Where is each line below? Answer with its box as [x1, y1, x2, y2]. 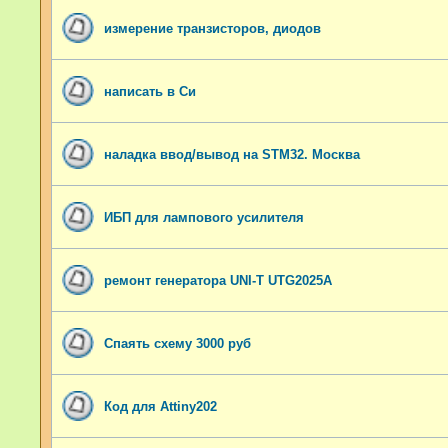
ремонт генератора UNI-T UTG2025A [104, 272, 332, 288]
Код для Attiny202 [104, 398, 217, 414]
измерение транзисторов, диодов [104, 20, 321, 36]
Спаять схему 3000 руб [104, 335, 251, 351]
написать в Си [104, 83, 196, 99]
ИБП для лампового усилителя [104, 209, 304, 225]
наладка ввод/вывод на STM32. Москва [104, 146, 360, 162]
